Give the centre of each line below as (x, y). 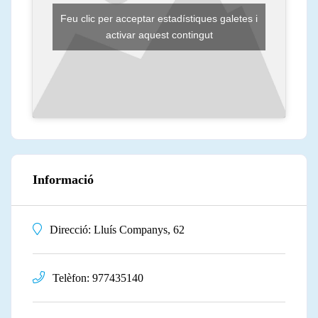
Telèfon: (71, 278)
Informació (63, 180)
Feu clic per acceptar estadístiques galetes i (159, 19)
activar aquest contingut (159, 35)
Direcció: (70, 230)
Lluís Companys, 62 (139, 230)
